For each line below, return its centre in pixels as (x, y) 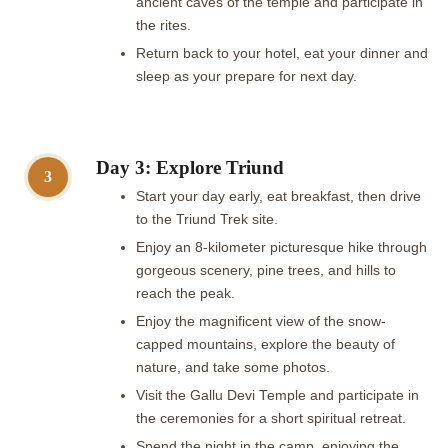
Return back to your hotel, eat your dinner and (282, 53)
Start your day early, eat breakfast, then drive (278, 196)
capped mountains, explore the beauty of (265, 344)
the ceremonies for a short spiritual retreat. (273, 418)
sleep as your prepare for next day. (248, 76)
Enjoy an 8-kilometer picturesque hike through (281, 247)
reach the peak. (187, 293)
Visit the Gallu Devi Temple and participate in (277, 395)
